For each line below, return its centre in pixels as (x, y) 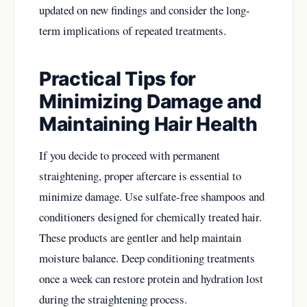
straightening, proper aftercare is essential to (140, 175)
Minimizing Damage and (151, 101)
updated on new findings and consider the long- (145, 10)
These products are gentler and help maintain (140, 237)
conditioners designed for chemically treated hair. (150, 217)
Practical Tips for (118, 78)
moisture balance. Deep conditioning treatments (147, 258)
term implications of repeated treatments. (133, 30)
